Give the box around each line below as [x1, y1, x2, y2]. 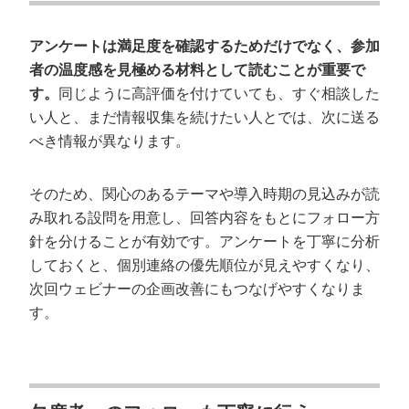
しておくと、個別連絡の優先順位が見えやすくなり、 [29, 257, 380, 273]
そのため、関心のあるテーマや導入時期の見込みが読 [29, 186, 380, 202]
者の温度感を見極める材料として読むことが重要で [29, 62, 365, 78]
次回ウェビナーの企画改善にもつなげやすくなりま [29, 281, 365, 297]
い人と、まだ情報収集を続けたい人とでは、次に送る [29, 110, 380, 125]
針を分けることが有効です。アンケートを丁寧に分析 [29, 234, 380, 249]
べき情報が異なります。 [29, 133, 190, 149]
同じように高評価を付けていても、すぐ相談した [58, 86, 380, 101]
